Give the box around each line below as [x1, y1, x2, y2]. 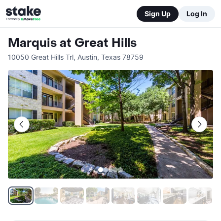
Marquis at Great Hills [8, 36, 137, 51]
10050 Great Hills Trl [8, 53, 74, 61]
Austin [77, 53, 97, 61]
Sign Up [145, 9, 171, 18]
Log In [186, 9, 207, 18]
